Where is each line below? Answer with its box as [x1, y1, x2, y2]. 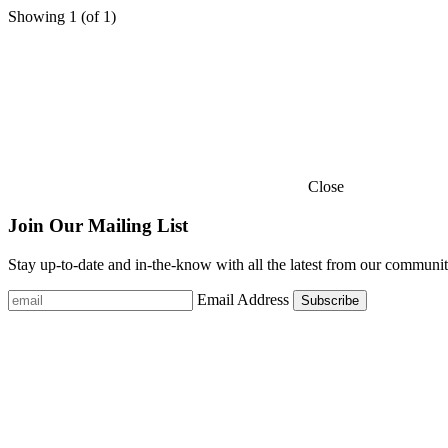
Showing [8, 8, 69, 26]
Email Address [197, 290, 289, 308]
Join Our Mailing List [8, 214, 188, 236]
